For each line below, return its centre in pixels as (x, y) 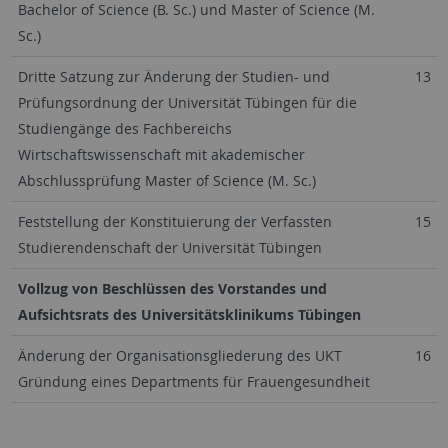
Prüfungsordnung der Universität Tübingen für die (187, 102)
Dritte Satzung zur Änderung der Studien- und (173, 76)
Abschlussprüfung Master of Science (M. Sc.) (166, 180)
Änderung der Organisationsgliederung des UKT (179, 355)
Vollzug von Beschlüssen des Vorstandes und (172, 288)
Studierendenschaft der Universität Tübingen (169, 247)
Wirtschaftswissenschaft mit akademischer (161, 154)
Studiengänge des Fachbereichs (124, 128)
